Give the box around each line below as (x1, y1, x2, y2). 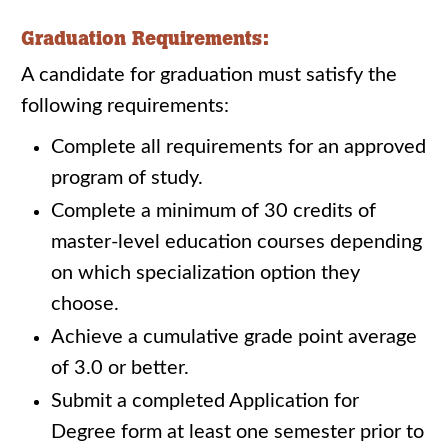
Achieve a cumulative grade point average (51, 327, 417, 347)
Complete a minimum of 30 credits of (51, 201, 376, 221)
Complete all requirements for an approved (51, 137, 426, 157)
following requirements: (21, 96, 229, 116)
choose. (51, 294, 119, 314)
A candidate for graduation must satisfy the (21, 65, 397, 85)
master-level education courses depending (51, 232, 422, 252)
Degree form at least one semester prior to (51, 422, 424, 442)
